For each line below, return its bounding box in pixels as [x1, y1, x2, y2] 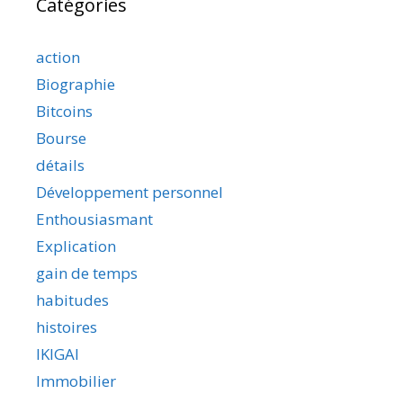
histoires [36, 316, 97, 337]
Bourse [36, 127, 86, 148]
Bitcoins [36, 100, 93, 121]
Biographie [36, 73, 115, 94]
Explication [36, 235, 116, 256]
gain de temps [36, 262, 138, 283]
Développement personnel [36, 181, 223, 202]
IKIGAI [36, 343, 79, 364]
